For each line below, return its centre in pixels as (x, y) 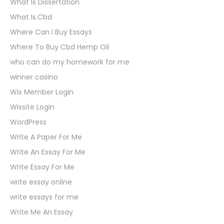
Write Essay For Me (42, 167)
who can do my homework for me (70, 62)
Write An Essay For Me (48, 152)
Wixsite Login (32, 107)
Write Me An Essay (41, 212)
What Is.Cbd (31, 17)
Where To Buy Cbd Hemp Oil (59, 47)
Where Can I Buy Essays (51, 32)
